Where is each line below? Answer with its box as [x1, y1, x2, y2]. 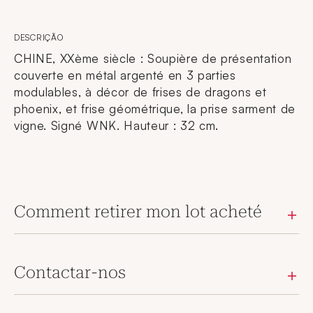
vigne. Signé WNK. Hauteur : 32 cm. [14, 118, 219, 133]
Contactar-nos [14, 263, 126, 282]
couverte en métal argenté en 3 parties [14, 68, 236, 82]
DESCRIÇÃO [14, 32, 64, 43]
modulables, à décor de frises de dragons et [14, 85, 267, 99]
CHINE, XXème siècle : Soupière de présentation [14, 51, 292, 66]
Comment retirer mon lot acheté [14, 202, 262, 221]
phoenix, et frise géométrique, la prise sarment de [14, 101, 296, 116]
